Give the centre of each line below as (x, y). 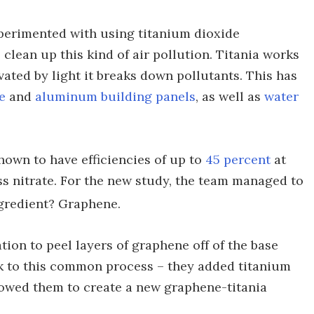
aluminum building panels (115, 96)
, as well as (230, 96)
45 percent (238, 159)
